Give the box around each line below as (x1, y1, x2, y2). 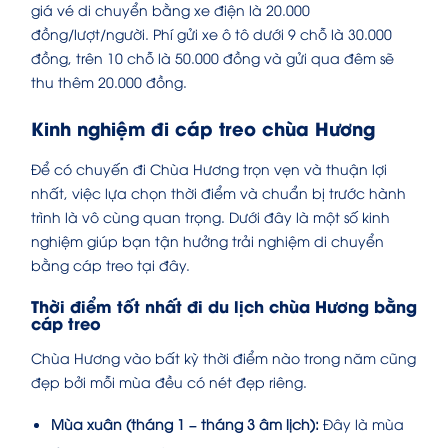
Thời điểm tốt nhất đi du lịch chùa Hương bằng (31, 293, 417, 317)
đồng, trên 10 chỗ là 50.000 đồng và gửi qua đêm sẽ (31, 47, 394, 67)
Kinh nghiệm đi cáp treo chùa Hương (31, 113, 375, 141)
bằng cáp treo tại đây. (31, 254, 190, 274)
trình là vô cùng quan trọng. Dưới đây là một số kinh (31, 206, 390, 226)
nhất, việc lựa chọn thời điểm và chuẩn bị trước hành (31, 182, 406, 202)
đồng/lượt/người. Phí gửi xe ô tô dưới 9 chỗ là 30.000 (31, 23, 392, 43)
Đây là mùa (319, 413, 404, 433)
